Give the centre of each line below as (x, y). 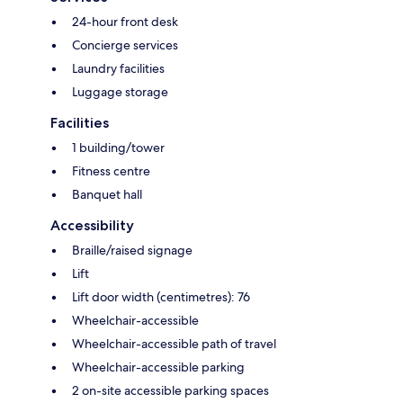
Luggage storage (120, 92)
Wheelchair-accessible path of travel (174, 344)
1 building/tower (118, 148)
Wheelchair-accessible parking (158, 367)
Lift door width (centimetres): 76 (161, 297)
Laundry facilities (118, 69)
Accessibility (92, 226)
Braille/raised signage (132, 251)
